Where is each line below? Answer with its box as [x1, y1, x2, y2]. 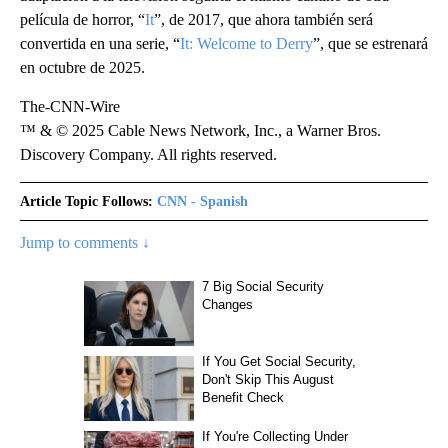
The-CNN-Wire [20, 98, 120, 115]
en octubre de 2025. [20, 59, 145, 76]
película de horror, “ [20, 11, 145, 28]
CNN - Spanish [157, 194, 248, 209]
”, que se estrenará [313, 35, 428, 52]
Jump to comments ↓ [20, 234, 150, 251]
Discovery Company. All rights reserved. [20, 146, 277, 163]
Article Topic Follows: [20, 194, 153, 209]
